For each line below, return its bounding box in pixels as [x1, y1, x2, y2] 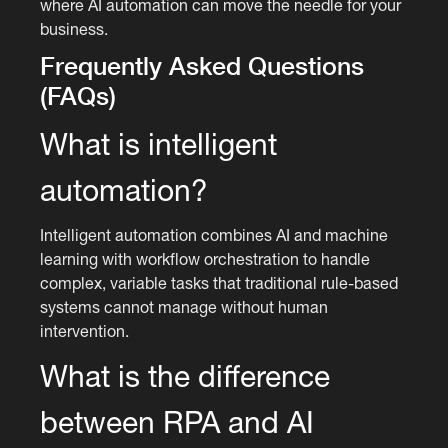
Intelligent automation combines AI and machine [40, 225, 389, 244]
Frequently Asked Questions [40, 50, 365, 80]
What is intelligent [40, 125, 278, 161]
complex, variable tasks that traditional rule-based [40, 273, 399, 292]
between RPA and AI [40, 403, 315, 439]
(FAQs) [40, 80, 117, 110]
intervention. [40, 321, 130, 340]
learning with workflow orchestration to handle [40, 249, 371, 268]
